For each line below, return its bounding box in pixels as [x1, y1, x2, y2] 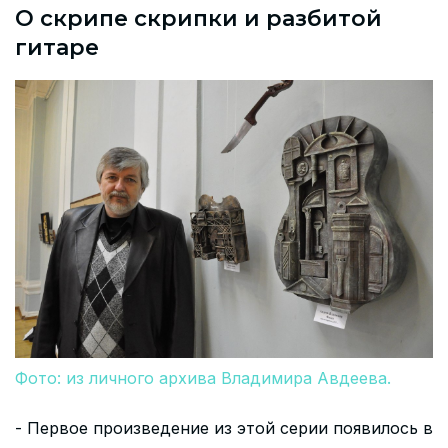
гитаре [15, 34, 99, 62]
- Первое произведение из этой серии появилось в [15, 417, 433, 438]
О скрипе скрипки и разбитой [15, 5, 382, 33]
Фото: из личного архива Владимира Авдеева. [15, 367, 391, 388]
